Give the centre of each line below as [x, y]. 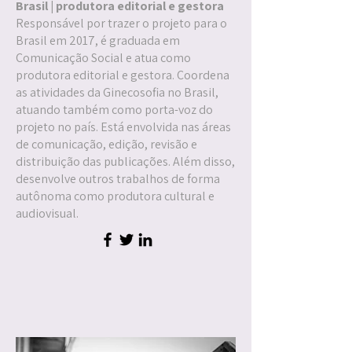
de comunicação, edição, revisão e [106, 144]
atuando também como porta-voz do [114, 110]
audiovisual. [47, 213]
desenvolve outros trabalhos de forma [118, 179]
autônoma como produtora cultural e [115, 196]
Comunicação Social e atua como [103, 58]
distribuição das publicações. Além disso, [125, 161]
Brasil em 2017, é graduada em [98, 40]
